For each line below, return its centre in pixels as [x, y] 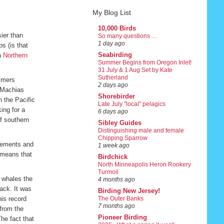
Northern [15, 55]
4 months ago [116, 180]
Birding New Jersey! [129, 191]
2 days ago [113, 85]
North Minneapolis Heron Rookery [144, 165]
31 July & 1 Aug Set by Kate [135, 70]
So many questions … [127, 36]
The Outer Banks [120, 199]
